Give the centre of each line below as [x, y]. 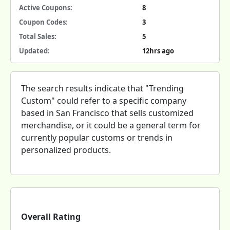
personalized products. [66, 150]
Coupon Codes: [43, 22]
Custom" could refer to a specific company [104, 101]
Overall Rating [51, 217]
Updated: [34, 51]
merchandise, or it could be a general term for [111, 125]
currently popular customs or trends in [97, 138]
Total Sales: [38, 36]
